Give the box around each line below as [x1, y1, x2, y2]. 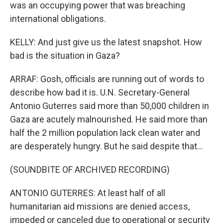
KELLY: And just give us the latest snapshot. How [10, 37, 202, 48]
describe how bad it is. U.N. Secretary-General [10, 87, 190, 98]
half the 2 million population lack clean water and [10, 127, 200, 138]
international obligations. [10, 13, 106, 24]
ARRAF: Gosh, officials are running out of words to [10, 74, 204, 85]
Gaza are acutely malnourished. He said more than [10, 114, 208, 125]
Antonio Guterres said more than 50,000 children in [10, 101, 209, 111]
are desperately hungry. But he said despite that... [10, 141, 203, 152]
